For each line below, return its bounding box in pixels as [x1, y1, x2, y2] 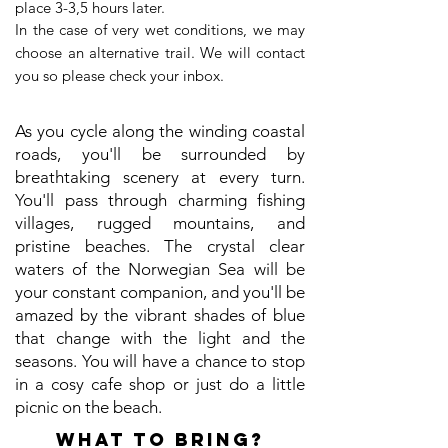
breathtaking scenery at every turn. [15, 167, 305, 187]
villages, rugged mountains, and [15, 213, 305, 233]
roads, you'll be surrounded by [15, 144, 305, 164]
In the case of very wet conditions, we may [15, 20, 305, 39]
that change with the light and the [15, 328, 305, 348]
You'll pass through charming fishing [15, 190, 305, 210]
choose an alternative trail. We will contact [15, 43, 305, 62]
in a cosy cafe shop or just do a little [15, 374, 305, 394]
